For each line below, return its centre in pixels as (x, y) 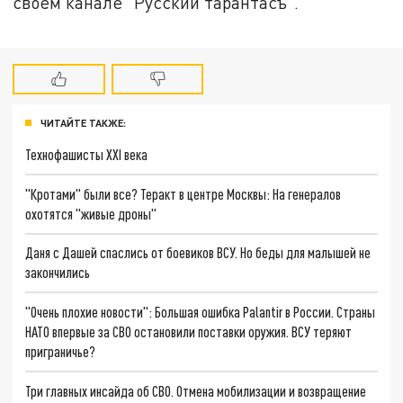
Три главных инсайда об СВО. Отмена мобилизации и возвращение (196, 390)
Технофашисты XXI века (87, 155)
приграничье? (61, 352)
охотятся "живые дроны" (91, 213)
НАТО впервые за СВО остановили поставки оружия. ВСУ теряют (189, 332)
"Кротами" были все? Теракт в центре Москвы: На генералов (184, 193)
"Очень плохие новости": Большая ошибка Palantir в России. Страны (201, 312)
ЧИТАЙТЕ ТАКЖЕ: (83, 123)
